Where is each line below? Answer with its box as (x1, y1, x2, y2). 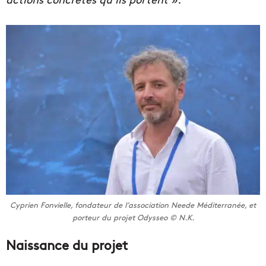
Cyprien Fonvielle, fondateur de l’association (10, 199, 171, 211)
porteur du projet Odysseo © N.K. (72, 212, 194, 223)
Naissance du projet (6, 236, 128, 254)
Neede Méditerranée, (171, 199, 246, 211)
